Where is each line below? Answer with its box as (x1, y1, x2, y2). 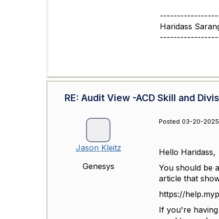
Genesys (82, 161, 114, 172)
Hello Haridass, (159, 147, 216, 157)
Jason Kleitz (75, 143, 121, 153)
